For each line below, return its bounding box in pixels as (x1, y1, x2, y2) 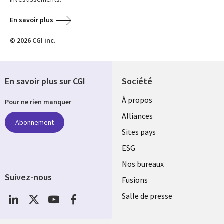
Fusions (122, 175, 148, 185)
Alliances (122, 111, 153, 121)
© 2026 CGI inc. (10, 36, 56, 45)
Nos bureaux (122, 159, 164, 169)
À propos (122, 95, 152, 105)
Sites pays (122, 127, 156, 137)
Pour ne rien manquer (5, 97, 71, 106)
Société (122, 75, 152, 87)
